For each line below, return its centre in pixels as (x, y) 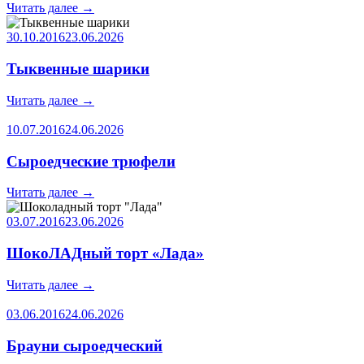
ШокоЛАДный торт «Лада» (105, 253)
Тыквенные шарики (78, 69)
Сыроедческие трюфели (91, 161)
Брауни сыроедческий (84, 345)
